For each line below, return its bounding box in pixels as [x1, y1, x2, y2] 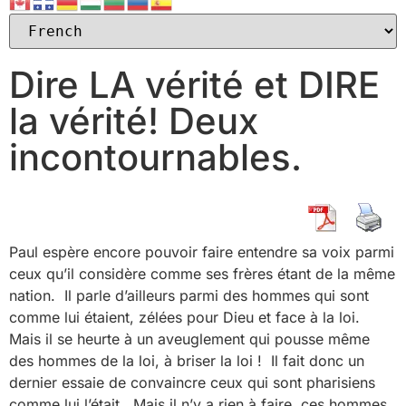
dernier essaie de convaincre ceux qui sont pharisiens [9, 373, 375, 391]
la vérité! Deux [9, 99, 258, 143]
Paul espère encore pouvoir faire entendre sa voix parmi [9, 243, 394, 261]
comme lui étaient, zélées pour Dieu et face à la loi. [9, 308, 364, 326]
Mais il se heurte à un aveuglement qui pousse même [9, 330, 370, 348]
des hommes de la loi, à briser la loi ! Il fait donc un [9, 352, 364, 370]
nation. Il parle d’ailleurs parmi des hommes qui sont [9, 286, 369, 304]
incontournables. [9, 135, 302, 179]
